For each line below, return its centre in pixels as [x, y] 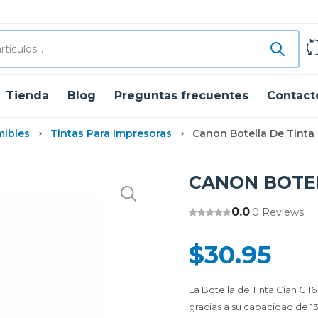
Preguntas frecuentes [181, 95]
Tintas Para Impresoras [111, 133]
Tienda [27, 95]
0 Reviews [278, 212]
